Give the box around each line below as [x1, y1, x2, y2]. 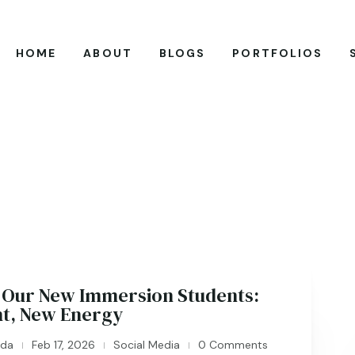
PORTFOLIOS [232, 46, 323, 60]
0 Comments [195, 338, 269, 352]
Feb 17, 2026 [32, 338, 96, 352]
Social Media [113, 338, 181, 352]
